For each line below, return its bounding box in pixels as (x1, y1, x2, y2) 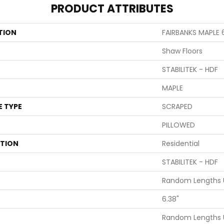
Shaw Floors (162, 46, 202, 56)
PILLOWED (162, 120, 195, 130)
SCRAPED (162, 101, 192, 111)
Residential (162, 138, 199, 148)
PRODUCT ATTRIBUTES (50, 1, 173, 16)
